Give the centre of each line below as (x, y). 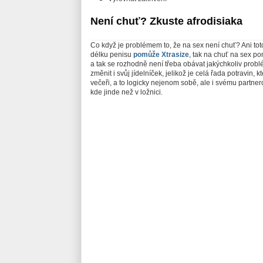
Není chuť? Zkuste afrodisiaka (166, 21)
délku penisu (112, 55)
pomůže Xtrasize (161, 55)
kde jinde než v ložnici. (127, 92)
